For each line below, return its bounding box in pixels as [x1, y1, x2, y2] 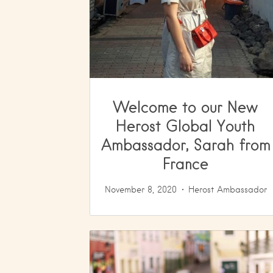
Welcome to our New [113, 97, 258, 116]
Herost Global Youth [116, 116, 256, 135]
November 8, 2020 [104, 184, 177, 194]
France [163, 154, 209, 172]
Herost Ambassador [188, 184, 267, 194]
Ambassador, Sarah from [101, 135, 271, 154]
